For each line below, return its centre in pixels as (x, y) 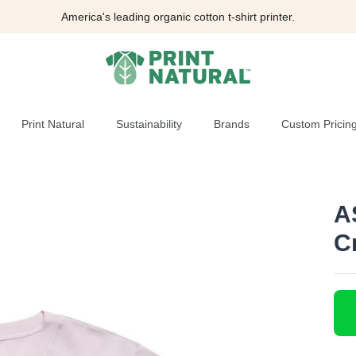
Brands (231, 124)
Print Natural (52, 124)
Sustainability (149, 124)
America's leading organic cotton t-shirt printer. (178, 16)
